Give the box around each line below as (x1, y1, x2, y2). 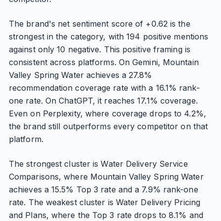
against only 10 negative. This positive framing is (8, 44, 190, 54)
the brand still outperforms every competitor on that (8, 121, 208, 131)
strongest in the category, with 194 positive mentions (8, 32, 209, 41)
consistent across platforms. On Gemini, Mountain (8, 57, 199, 67)
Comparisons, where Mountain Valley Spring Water (8, 172, 204, 182)
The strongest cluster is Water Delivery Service (8, 159, 188, 169)
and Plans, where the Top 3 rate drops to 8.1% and (8, 210, 203, 220)
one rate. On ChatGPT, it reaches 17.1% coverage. (8, 96, 198, 106)
